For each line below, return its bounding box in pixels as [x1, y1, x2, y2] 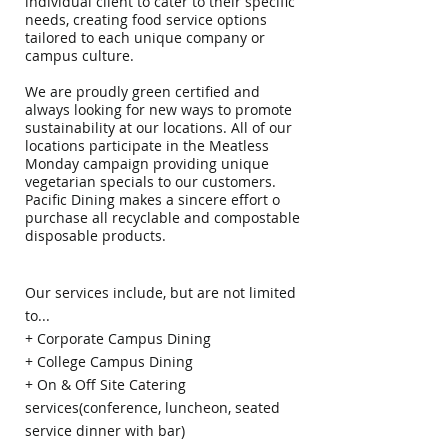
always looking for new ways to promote [25, 100, 292, 119]
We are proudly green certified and [25, 82, 260, 101]
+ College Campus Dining [25, 352, 193, 371]
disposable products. [25, 226, 166, 245]
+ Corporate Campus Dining [25, 329, 211, 348]
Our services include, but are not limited [25, 283, 296, 302]
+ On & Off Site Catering [25, 375, 186, 394]
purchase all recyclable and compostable [25, 208, 300, 227]
